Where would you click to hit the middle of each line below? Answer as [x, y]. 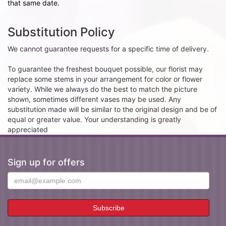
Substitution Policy [61, 32]
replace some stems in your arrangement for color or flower [105, 79]
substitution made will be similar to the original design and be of [112, 109]
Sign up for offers [46, 162]
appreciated [28, 129]
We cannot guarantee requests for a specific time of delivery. [108, 49]
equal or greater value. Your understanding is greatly [94, 119]
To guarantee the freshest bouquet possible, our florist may [105, 69]
